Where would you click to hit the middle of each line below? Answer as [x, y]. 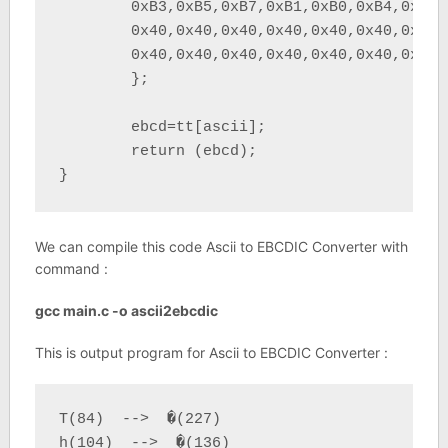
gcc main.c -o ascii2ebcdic [126, 310]
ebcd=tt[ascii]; [94, 127]
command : [71, 268]
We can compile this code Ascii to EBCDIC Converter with [221, 246]
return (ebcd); [94, 151]
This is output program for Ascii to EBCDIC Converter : [211, 352]
